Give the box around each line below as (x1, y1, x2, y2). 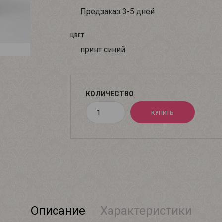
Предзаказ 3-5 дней (80, 7, 157, 16)
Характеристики (100, 204, 192, 218)
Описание (30, 204, 85, 218)
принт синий (80, 45, 127, 54)
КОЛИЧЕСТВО (85, 90, 134, 98)
